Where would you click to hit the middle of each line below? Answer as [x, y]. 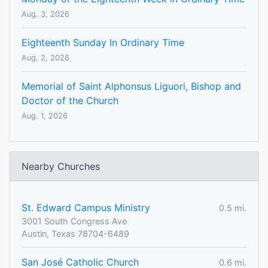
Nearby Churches [61, 167]
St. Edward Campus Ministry [86, 208]
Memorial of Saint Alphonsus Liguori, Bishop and [131, 86]
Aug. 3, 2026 [45, 14]
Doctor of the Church [70, 101]
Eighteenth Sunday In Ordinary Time [103, 43]
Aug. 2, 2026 [45, 58]
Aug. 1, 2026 [45, 116]
